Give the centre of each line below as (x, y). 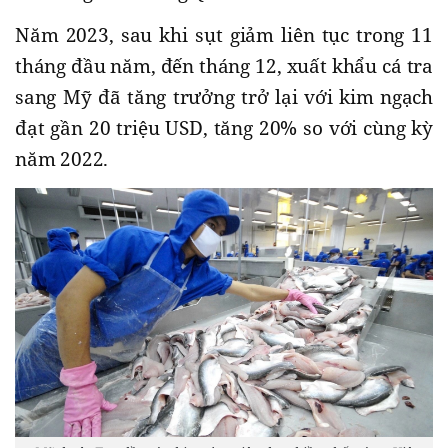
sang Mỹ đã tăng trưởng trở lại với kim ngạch (224, 96)
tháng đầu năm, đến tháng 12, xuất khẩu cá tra (224, 65)
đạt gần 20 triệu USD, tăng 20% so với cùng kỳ (224, 127)
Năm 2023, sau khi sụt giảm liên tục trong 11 (224, 34)
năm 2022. (62, 158)
